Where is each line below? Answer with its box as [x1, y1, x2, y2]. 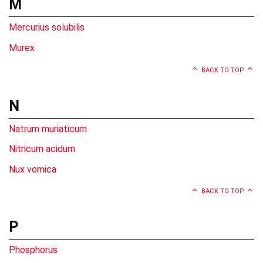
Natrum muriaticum [9, 123, 87, 134]
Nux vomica [9, 163, 56, 175]
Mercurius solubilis [9, 22, 85, 33]
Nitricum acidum [9, 143, 75, 155]
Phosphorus [9, 244, 58, 256]
